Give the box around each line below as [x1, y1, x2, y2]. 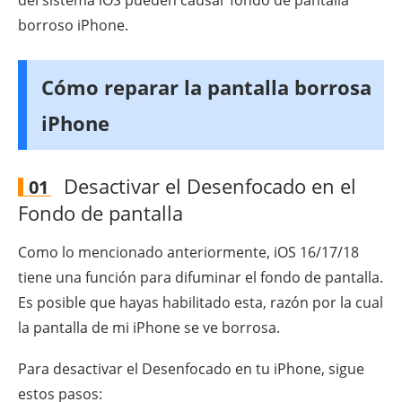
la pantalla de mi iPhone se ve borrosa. [18, 318, 280, 338]
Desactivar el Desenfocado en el [58, 172, 356, 200]
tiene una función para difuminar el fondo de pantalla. [18, 267, 383, 288]
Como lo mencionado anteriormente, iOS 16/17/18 [18, 242, 359, 263]
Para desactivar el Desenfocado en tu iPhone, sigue [18, 359, 364, 380]
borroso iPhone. [18, 15, 128, 36]
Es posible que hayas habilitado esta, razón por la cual [18, 293, 383, 313]
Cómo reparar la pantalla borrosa [41, 74, 371, 101]
